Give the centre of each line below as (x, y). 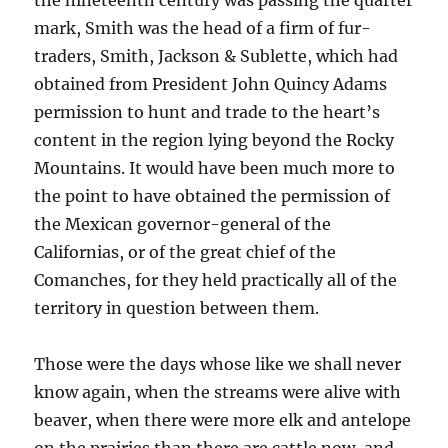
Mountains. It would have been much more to (215, 168)
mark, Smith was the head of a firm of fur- (203, 28)
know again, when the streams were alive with (218, 392)
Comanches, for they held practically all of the (216, 280)
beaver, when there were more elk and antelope (223, 420)
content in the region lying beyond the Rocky (214, 140)
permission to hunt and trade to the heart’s (207, 112)
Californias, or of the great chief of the (185, 252)
